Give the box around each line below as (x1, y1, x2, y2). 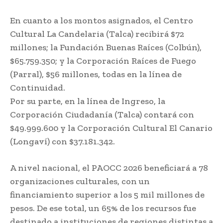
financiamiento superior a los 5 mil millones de (10, 189, 205, 201)
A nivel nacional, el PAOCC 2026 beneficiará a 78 (10, 162, 208, 174)
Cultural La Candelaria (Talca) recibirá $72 (10, 28, 184, 40)
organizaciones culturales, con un (10, 176, 150, 187)
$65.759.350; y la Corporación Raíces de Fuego (10, 55, 196, 67)
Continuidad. (10, 82, 65, 94)
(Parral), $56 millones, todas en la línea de (10, 69, 182, 80)
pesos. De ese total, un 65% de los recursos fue (10, 203, 196, 214)
